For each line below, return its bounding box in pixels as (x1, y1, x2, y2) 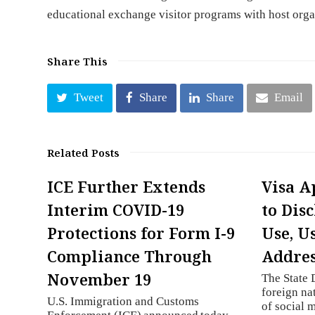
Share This (47, 54, 108, 68)
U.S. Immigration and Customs (47, 295, 200, 309)
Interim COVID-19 (47, 199, 185, 221)
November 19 (47, 269, 152, 290)
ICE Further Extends (47, 176, 206, 198)
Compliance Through (47, 245, 212, 267)
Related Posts (47, 146, 120, 160)
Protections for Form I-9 (47, 222, 236, 244)
